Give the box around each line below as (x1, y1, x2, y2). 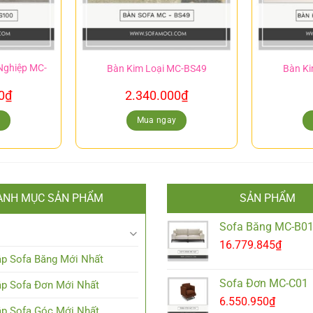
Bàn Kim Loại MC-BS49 (106, 63, 207, 75)
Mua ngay (136, 115, 177, 125)
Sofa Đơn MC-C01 (219, 277, 308, 291)
